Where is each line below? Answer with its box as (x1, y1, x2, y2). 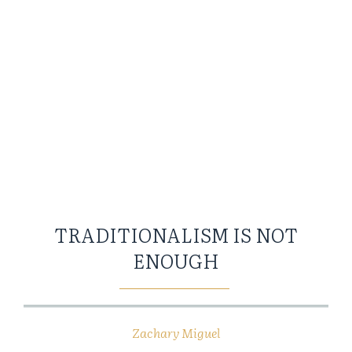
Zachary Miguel (132, 323, 220, 343)
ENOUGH (133, 247, 219, 275)
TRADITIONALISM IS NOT (54, 221, 298, 249)
